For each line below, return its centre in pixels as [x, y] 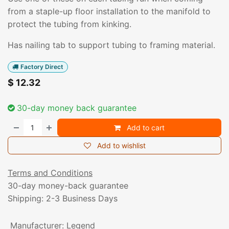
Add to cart [145, 128]
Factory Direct [42, 67]
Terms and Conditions [50, 173]
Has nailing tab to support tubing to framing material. [111, 45]
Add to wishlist [121, 146]
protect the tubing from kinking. [70, 24]
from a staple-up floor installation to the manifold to [109, 11]
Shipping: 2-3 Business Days [63, 199]
